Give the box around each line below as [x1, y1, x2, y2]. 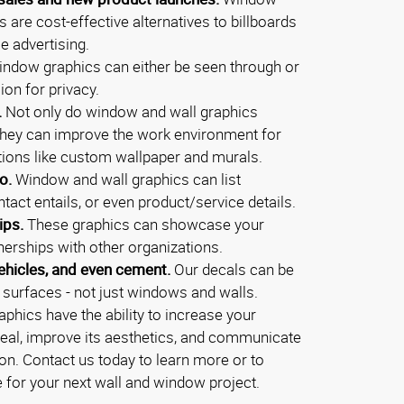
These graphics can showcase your [23, 213, 264, 234]
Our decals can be [170, 258, 294, 280]
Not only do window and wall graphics [2, 100, 258, 122]
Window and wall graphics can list [12, 168, 241, 189]
